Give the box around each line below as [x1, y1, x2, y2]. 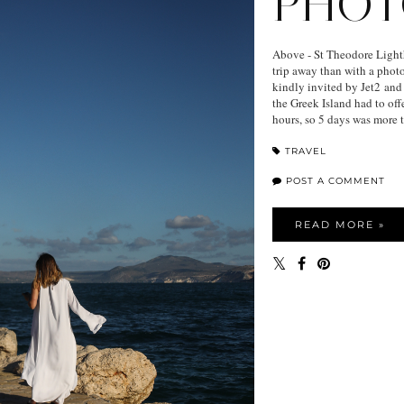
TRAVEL [280, 144, 326, 157]
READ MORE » [294, 217, 385, 231]
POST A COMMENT [281, 174, 385, 187]
